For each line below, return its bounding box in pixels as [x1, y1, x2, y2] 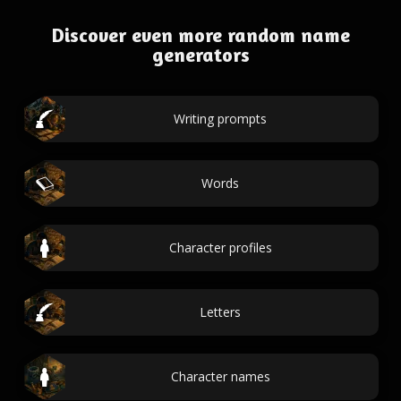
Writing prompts [174, 110, 267, 127]
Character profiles [168, 239, 272, 256]
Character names [170, 368, 270, 385]
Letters [200, 303, 241, 320]
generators [151, 43, 250, 66]
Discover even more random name [51, 23, 350, 47]
